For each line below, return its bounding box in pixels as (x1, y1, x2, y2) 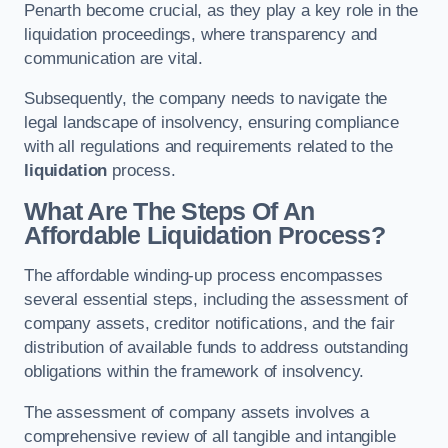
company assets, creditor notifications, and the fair (24, 314, 395, 334)
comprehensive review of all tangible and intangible (24, 426, 396, 446)
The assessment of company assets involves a (24, 402, 369, 422)
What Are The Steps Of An (24, 197, 315, 225)
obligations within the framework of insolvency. (24, 362, 365, 382)
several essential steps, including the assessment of (24, 290, 408, 310)
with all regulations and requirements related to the (24, 137, 393, 157)
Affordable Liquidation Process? (24, 221, 385, 249)
